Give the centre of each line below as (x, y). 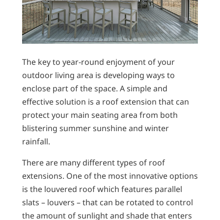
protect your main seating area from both (100, 115)
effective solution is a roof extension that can (105, 101)
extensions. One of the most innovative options (110, 176)
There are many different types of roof (93, 162)
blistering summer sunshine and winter (95, 128)
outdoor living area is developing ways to (98, 75)
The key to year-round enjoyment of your (98, 62)
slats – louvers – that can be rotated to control (107, 202)
